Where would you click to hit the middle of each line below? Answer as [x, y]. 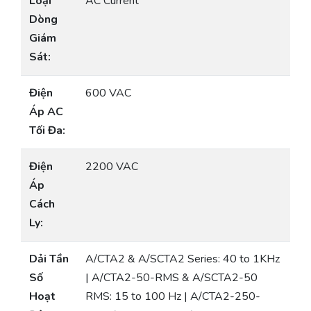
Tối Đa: [47, 131]
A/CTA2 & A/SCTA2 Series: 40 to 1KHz [183, 259]
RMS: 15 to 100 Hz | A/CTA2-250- [173, 297]
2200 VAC [112, 167]
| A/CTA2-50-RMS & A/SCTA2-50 [171, 278]
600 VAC [108, 93]
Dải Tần [49, 259]
